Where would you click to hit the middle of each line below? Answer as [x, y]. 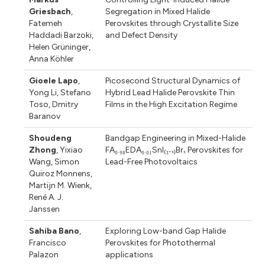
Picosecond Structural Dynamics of [172, 80]
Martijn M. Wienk [60, 185]
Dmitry [64, 104]
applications [129, 254]
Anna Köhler [52, 59]
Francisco [48, 243]
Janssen [45, 209]
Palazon [44, 254]
